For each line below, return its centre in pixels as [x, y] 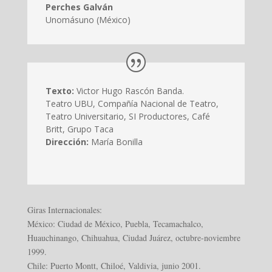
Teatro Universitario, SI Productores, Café [127, 116]
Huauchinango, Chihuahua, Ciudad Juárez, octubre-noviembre [134, 237]
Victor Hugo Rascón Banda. [129, 90]
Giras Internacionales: [64, 209]
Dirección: [67, 141]
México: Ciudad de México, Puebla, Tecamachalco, [115, 223]
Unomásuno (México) [88, 19]
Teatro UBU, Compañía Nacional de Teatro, [132, 103]
